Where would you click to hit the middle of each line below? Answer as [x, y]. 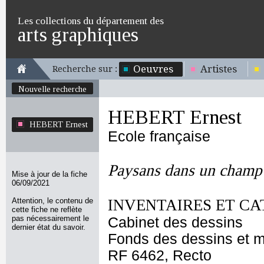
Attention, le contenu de [52, 201]
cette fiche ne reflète [47, 209]
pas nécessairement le [50, 218]
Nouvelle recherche [52, 89]
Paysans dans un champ [185, 170]
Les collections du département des [91, 21]
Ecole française [159, 136]
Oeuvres [153, 69]
